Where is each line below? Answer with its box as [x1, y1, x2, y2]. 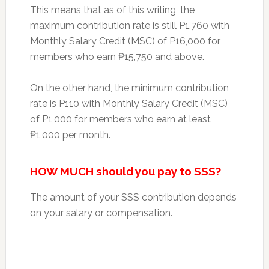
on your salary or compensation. [29, 207, 172, 219]
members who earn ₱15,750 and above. [29, 50, 204, 62]
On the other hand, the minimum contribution [29, 82, 229, 94]
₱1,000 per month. [29, 128, 110, 141]
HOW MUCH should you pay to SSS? [29, 164, 221, 178]
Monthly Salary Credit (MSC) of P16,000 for [29, 35, 220, 47]
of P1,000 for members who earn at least [29, 113, 211, 125]
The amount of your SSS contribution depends [29, 191, 237, 203]
